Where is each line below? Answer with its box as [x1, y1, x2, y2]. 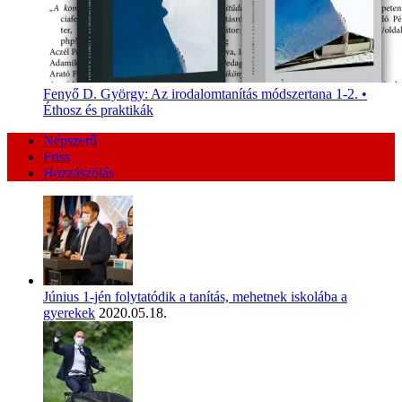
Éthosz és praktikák [43, 102, 153, 118]
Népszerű [43, 133, 97, 149]
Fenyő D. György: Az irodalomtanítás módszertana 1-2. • [43, 86, 367, 102]
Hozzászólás [43, 165, 114, 181]
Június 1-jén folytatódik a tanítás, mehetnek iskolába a [43, 289, 347, 305]
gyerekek [43, 305, 95, 321]
